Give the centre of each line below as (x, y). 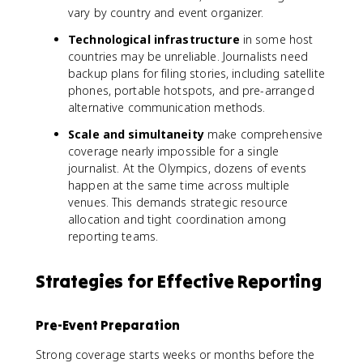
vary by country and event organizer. (166, 13)
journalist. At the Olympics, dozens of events (187, 168)
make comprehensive (263, 134)
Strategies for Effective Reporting (179, 281)
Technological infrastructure (154, 39)
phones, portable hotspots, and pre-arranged (191, 90)
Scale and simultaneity (136, 134)
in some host (276, 39)
